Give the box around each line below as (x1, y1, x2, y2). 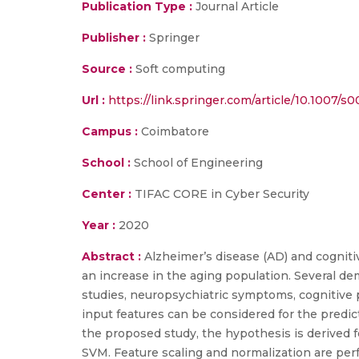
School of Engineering (131, 155, 263, 170)
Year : (82, 218, 115, 232)
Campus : (82, 124, 138, 139)
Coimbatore (138, 124, 209, 139)
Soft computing (132, 62, 225, 76)
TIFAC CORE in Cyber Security (131, 187, 309, 201)
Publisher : (82, 30, 149, 45)
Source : (82, 62, 132, 76)
